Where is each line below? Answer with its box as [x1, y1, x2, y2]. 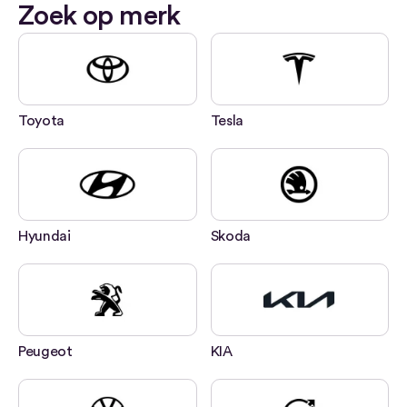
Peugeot [18, 344, 73, 359]
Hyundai [18, 229, 71, 243]
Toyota [18, 114, 65, 128]
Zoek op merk [18, 3, 181, 30]
